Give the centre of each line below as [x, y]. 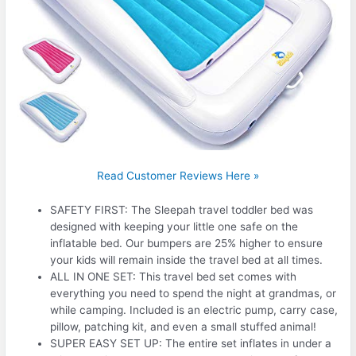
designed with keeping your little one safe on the [174, 226]
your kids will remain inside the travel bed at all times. [187, 259]
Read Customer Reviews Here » [178, 175]
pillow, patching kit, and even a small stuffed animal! [184, 326]
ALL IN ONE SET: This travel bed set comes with [174, 276]
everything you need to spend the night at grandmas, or [193, 293]
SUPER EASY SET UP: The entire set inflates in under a [191, 343]
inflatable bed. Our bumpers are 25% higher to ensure [187, 243]
